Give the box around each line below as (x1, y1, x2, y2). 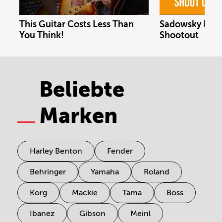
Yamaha (91, 167, 119, 176)
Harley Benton (30, 146, 82, 156)
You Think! (19, 30, 64, 40)
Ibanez (30, 209, 55, 218)
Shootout (159, 30, 199, 40)
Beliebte (39, 77, 124, 102)
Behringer (30, 167, 66, 176)
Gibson (79, 209, 106, 218)
